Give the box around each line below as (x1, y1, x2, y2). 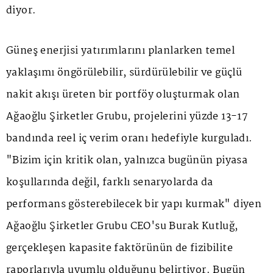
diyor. (6, 2, 37, 19)
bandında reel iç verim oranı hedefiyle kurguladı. (6, 130, 253, 147)
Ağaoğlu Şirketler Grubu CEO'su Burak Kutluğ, (6, 218, 238, 235)
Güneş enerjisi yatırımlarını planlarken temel (6, 42, 235, 59)
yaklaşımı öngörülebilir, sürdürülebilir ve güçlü (6, 64, 243, 81)
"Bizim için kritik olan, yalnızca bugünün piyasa (6, 152, 248, 169)
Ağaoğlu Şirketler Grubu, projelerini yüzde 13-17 (6, 108, 249, 125)
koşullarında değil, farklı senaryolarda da (6, 174, 213, 191)
